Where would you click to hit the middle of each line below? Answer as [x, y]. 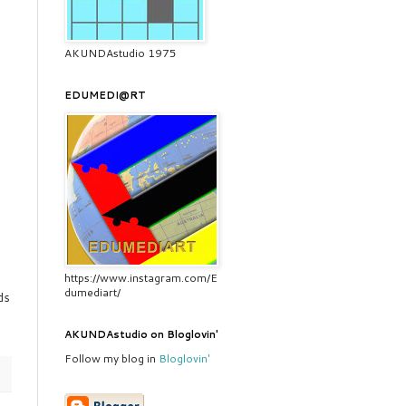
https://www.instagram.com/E [141, 278]
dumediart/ [92, 292]
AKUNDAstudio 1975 [121, 53]
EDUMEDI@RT [105, 95]
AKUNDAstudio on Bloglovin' [141, 334]
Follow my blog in [111, 358]
